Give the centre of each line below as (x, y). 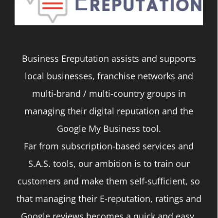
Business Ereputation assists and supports (109, 59)
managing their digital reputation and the (109, 111)
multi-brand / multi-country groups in (109, 94)
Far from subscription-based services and (109, 146)
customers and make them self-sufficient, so (109, 181)
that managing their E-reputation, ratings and (109, 199)
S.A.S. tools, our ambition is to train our (109, 164)
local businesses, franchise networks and (109, 76)
